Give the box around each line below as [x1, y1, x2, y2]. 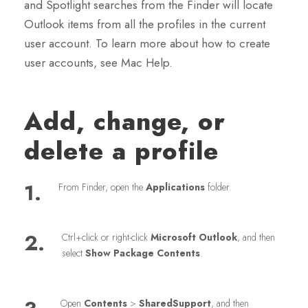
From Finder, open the [58, 180, 146, 195]
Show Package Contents [85, 246, 200, 261]
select [62, 246, 85, 261]
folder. [205, 180, 232, 195]
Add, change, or [24, 103, 225, 140]
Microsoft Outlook [151, 230, 237, 245]
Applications [146, 180, 205, 195]
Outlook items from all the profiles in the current [24, 16, 265, 33]
